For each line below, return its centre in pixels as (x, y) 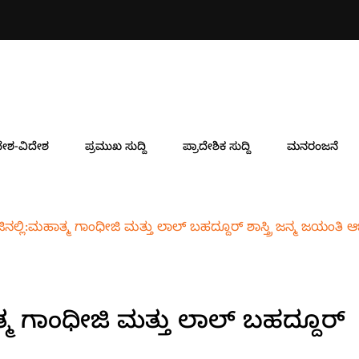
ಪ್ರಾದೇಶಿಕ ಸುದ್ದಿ (217, 148)
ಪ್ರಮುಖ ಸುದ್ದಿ (116, 148)
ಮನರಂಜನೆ (313, 148)
